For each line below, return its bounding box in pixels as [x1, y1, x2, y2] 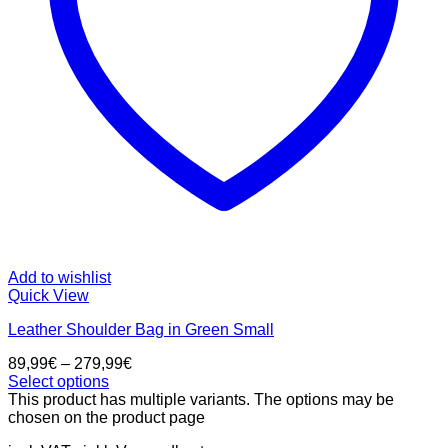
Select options [8, 372, 109, 390]
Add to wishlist [8, 268, 111, 286]
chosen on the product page [8, 408, 205, 426]
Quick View [8, 286, 89, 304]
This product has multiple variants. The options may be [8, 390, 394, 408]
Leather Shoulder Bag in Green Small [8, 320, 274, 338]
